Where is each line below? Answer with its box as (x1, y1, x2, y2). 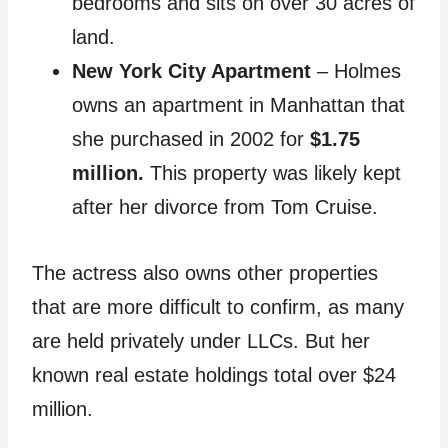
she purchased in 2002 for (72, 128, 310, 150)
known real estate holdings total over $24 (32, 364, 396, 386)
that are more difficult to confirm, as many (32, 296, 404, 318)
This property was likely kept (144, 162, 401, 184)
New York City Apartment (72, 60, 311, 82)
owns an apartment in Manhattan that (72, 94, 405, 116)
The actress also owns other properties (32, 262, 378, 284)
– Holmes (311, 60, 401, 82)
